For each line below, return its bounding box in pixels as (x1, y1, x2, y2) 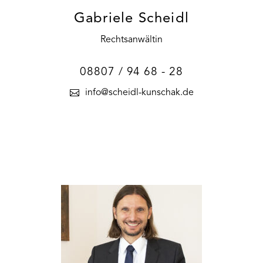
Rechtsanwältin (100, 35, 163, 45)
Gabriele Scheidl (73, 11, 190, 26)
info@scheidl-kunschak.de (85, 87, 194, 97)
